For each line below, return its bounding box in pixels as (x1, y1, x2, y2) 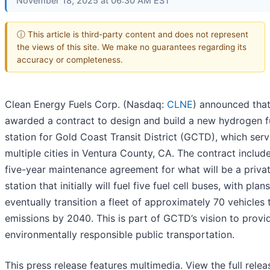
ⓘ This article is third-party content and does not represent (17, 29, 248, 39)
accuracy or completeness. (17, 54, 123, 64)
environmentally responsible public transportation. (5, 228, 234, 241)
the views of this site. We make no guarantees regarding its (17, 42, 246, 52)
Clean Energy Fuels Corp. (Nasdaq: (5, 98, 167, 111)
